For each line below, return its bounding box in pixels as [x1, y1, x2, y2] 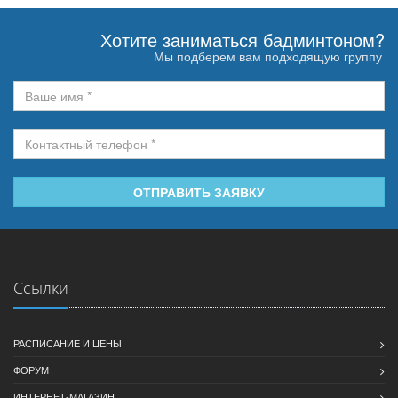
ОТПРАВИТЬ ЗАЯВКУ [133, 183, 265, 202]
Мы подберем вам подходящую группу [154, 47, 382, 66]
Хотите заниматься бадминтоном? [100, 27, 385, 53]
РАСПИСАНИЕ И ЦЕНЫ [13, 336, 122, 351]
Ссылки [13, 277, 68, 299]
